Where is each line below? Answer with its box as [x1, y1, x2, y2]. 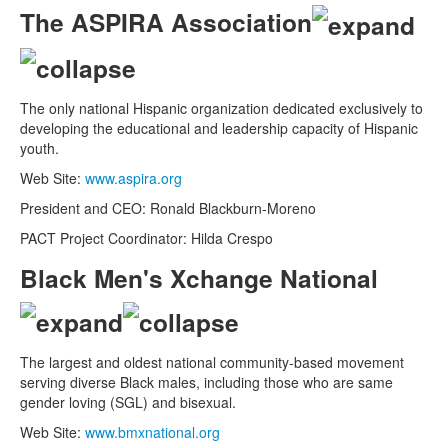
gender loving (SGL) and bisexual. [20, 391, 236, 412]
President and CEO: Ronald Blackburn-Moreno [20, 198, 316, 219]
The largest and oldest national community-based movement [20, 351, 404, 372]
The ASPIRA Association [20, 3, 312, 40]
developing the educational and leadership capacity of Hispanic [20, 118, 418, 139]
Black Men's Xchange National [20, 260, 378, 297]
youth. [20, 138, 59, 159]
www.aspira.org [85, 168, 182, 189]
